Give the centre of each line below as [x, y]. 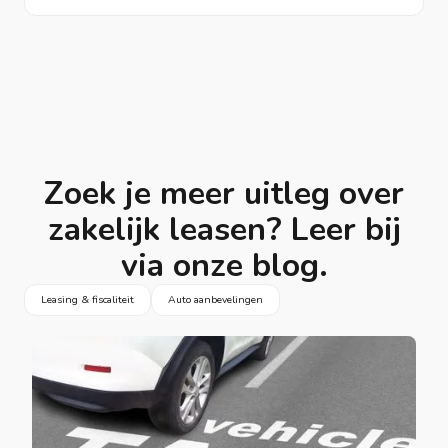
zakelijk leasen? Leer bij [224, 229]
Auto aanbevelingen [215, 299]
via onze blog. [224, 265]
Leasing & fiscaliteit [87, 299]
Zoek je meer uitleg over [224, 193]
